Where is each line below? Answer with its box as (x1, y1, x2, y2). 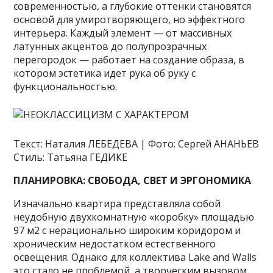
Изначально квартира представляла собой (13, 197, 221, 210)
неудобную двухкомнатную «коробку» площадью (13, 210, 255, 224)
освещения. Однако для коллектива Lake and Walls (13, 250, 257, 264)
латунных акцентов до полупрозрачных (13, 40, 207, 53)
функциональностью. (13, 80, 118, 93)
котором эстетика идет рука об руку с (13, 66, 196, 80)
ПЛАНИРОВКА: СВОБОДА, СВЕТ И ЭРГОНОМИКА (13, 174, 252, 187)
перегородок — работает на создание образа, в (13, 53, 245, 66)
